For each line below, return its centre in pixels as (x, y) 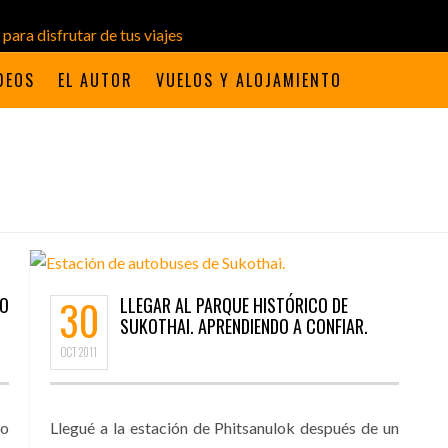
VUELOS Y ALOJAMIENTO (249, 80)
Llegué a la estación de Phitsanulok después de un (224, 428)
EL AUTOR (95, 80)
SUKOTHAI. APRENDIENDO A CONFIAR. (244, 326)
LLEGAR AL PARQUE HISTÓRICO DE (234, 305)
